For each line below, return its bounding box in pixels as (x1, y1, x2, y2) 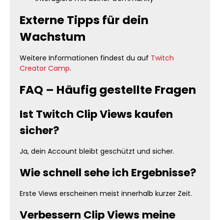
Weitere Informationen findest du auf (20, 53, 151, 63)
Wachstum (20, 28, 85, 45)
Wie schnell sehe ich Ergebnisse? (20, 165, 196, 180)
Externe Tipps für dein (20, 12, 148, 28)
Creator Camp (20, 63, 70, 73)
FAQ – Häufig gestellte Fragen (20, 82, 196, 98)
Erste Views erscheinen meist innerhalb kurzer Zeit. (20, 189, 192, 198)
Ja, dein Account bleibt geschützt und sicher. (20, 146, 174, 156)
